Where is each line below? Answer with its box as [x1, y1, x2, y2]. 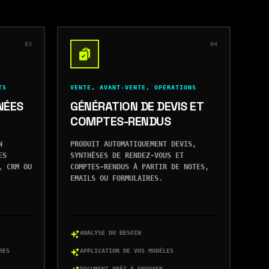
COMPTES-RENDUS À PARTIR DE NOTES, [70, 163, 209, 171]
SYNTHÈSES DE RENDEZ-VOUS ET [70, 151, 184, 160]
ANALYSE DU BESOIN [80, 229, 141, 236]
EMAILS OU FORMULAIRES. [70, 174, 163, 183]
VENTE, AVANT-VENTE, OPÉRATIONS [70, 84, 196, 91]
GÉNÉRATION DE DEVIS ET [70, 98, 203, 114]
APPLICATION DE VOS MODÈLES [80, 247, 174, 254]
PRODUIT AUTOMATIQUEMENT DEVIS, [70, 140, 196, 148]
